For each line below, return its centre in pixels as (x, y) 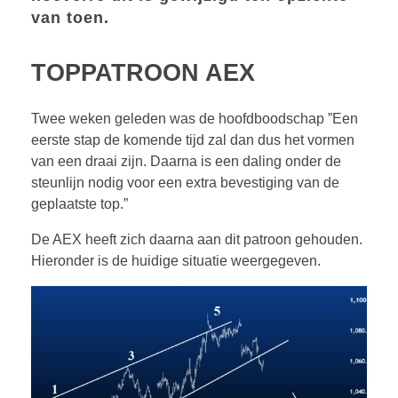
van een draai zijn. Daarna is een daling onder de (186, 162)
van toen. (73, 18)
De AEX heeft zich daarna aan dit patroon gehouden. (197, 240)
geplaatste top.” (80, 204)
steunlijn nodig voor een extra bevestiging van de (185, 183)
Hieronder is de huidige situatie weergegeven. (176, 261)
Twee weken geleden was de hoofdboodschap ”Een (195, 119)
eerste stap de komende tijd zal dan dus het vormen (193, 140)
